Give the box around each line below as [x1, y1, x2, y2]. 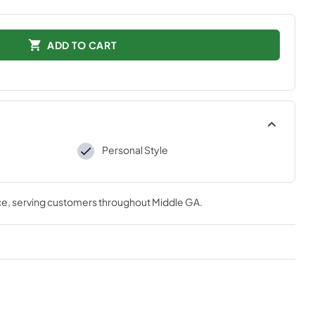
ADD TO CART [46, 38, 117, 51]
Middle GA [151, 195, 200, 208]
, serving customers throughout [7, 195, 152, 208]
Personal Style [101, 143, 168, 156]
